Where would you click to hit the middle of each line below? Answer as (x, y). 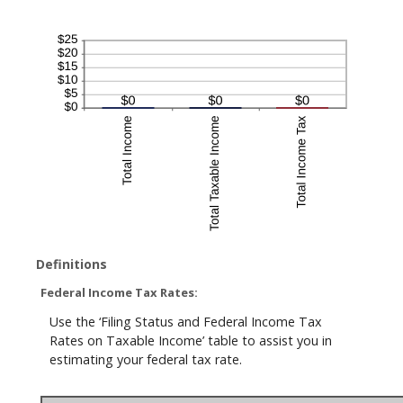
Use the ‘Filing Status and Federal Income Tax (186, 322)
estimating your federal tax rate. (146, 360)
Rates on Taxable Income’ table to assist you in (191, 341)
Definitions (72, 264)
